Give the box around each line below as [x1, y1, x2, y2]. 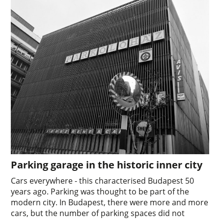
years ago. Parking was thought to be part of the [11, 186, 190, 197]
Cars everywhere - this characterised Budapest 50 [11, 175, 194, 187]
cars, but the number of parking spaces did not [11, 208, 185, 219]
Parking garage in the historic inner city [11, 158, 203, 172]
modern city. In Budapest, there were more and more [11, 197, 209, 208]
